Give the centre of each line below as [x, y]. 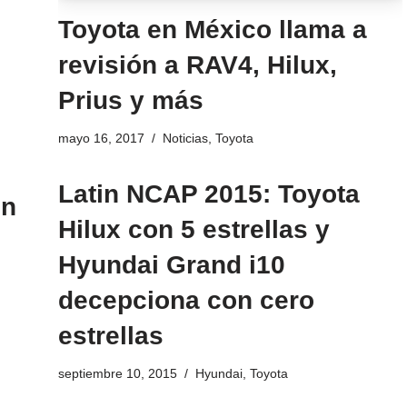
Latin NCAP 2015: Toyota [208, 194]
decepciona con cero [186, 300]
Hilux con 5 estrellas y [194, 229]
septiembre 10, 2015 [117, 373]
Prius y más [130, 100]
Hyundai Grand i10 [171, 264]
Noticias [185, 138]
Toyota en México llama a [212, 29]
